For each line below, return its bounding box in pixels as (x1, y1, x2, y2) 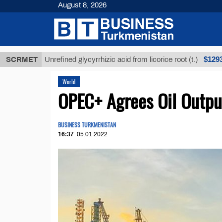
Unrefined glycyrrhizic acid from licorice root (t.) (21, 55, 176, 63)
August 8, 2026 (58, 1, 107, 9)
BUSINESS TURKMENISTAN (58, 120, 116, 129)
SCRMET (6, 55, 38, 63)
